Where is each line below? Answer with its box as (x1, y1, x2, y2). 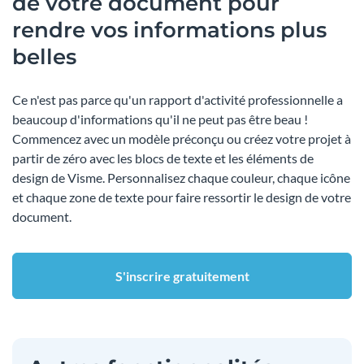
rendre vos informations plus (12, 16, 327, 43)
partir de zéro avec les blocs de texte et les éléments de (12, 149, 314, 166)
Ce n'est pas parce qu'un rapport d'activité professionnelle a (12, 91, 343, 107)
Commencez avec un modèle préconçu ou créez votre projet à (12, 130, 351, 146)
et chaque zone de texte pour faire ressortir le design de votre (12, 188, 351, 205)
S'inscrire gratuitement (115, 267, 249, 284)
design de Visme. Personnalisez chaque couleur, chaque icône (12, 169, 350, 185)
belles (12, 43, 76, 70)
